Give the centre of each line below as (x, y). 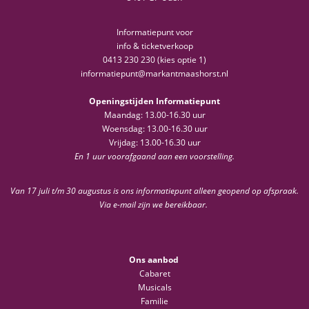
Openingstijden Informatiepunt (154, 101)
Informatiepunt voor (154, 32)
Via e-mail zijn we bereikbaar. (154, 205)
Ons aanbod (154, 260)
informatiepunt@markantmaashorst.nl (154, 74)
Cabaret (154, 274)
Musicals (154, 288)
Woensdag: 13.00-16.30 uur (154, 129)
